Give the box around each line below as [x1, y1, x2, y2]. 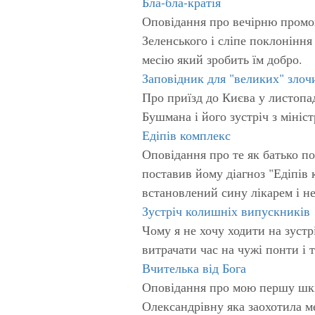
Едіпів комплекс [142, 126, 231, 143]
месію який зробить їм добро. [142, 50, 302, 67]
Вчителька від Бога [142, 259, 246, 276]
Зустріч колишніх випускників [142, 202, 310, 219]
